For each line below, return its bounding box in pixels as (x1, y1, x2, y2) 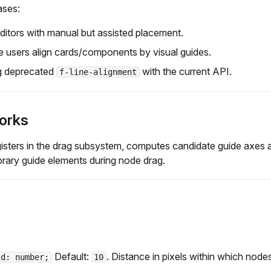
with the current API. (139, 65, 232, 77)
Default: (51, 250, 91, 263)
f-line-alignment (59, 67, 137, 77)
